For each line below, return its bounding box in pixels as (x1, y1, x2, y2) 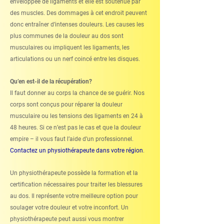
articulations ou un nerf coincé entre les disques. (10, 55, 140, 62)
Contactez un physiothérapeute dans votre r (10, 147, 128, 154)
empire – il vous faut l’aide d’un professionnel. (10, 135, 133, 142)
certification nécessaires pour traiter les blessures (10, 181, 142, 188)
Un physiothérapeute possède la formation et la (10, 169, 138, 176)
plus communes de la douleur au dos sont (10, 32, 123, 39)
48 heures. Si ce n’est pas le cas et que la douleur (10, 124, 141, 131)
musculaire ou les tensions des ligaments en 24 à (10, 112, 143, 119)
